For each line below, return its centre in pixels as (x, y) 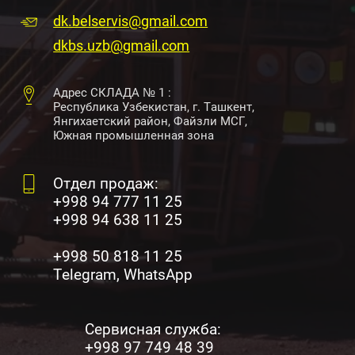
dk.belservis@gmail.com (131, 21)
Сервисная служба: (175, 329)
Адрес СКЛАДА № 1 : (162, 93)
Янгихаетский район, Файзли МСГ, (162, 121)
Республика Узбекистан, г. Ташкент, (154, 107)
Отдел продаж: (172, 183)
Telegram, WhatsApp (123, 275)
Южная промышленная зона (134, 136)
